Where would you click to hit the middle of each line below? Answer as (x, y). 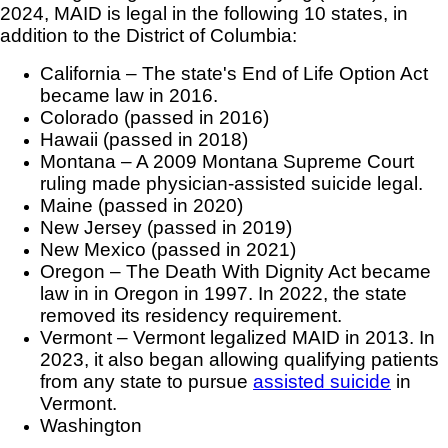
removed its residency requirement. (191, 316)
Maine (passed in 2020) (141, 206)
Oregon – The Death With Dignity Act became (235, 272)
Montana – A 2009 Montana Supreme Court (227, 162)
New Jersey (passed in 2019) (166, 228)
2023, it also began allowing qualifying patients (239, 360)
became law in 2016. (129, 96)
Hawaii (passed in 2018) (144, 140)
